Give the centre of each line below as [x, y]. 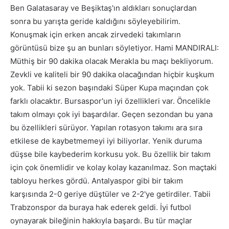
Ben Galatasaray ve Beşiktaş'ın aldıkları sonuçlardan [104, 8]
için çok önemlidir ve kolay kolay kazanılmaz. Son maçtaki [113, 168]
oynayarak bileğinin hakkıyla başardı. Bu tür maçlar [101, 221]
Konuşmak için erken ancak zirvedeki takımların [96, 35]
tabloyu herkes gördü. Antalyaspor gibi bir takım [97, 181]
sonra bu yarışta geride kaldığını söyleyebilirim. [95, 21]
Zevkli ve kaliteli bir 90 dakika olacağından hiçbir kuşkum [112, 75]
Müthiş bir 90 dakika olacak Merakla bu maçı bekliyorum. [112, 61]
